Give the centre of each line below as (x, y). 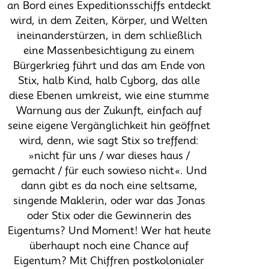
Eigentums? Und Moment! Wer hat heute (109, 230)
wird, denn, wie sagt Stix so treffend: (109, 140)
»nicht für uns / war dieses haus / (109, 155)
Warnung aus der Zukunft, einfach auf (109, 110)
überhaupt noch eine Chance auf (109, 245)
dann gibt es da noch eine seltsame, (109, 185)
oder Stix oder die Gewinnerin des (109, 215)
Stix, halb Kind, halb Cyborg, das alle (109, 80)
